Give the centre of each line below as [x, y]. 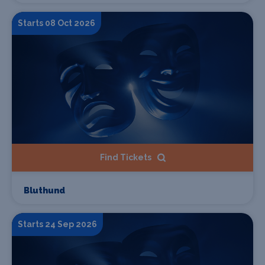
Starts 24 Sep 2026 [57, 224]
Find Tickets [125, 158]
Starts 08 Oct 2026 [56, 23]
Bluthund [44, 191]
